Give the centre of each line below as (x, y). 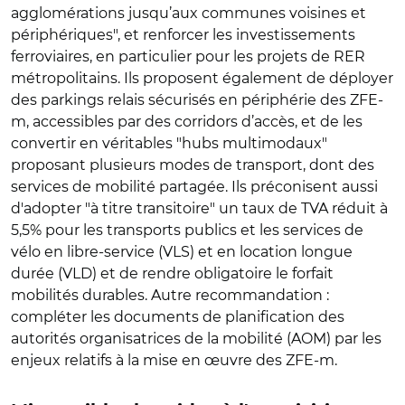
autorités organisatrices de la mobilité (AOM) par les (196, 338)
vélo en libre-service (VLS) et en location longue (182, 251)
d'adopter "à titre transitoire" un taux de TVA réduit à (199, 208)
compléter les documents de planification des (178, 316)
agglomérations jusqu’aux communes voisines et (188, 13)
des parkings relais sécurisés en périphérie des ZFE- (197, 99)
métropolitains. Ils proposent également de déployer (202, 78)
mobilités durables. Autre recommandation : (170, 295)
